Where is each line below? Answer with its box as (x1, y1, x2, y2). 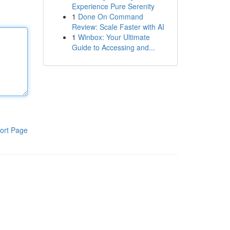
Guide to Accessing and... (71, 42, 155, 52)
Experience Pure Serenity (71, 1, 155, 11)
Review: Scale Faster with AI (71, 22, 164, 32)
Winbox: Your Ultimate (78, 32, 150, 42)
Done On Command (78, 11, 143, 22)
